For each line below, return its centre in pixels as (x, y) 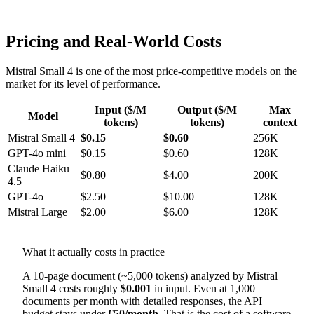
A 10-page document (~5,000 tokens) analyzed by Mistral (150, 275)
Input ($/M (121, 109)
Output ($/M (207, 109)
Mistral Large (37, 212)
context (280, 122)
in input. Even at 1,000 (203, 288)
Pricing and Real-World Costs (114, 41)
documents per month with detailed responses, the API (142, 301)
